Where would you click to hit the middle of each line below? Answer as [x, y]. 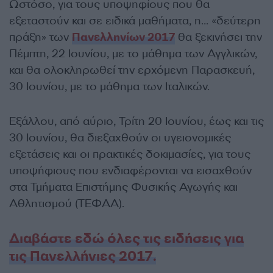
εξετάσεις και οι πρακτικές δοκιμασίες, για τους [130, 154]
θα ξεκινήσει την [218, 37]
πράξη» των [41, 37]
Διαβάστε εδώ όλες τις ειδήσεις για [126, 238]
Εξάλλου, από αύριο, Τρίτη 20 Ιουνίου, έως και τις [136, 121]
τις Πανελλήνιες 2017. [83, 256]
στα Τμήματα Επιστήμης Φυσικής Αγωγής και [123, 187]
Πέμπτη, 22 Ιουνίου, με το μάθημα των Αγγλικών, [133, 53]
